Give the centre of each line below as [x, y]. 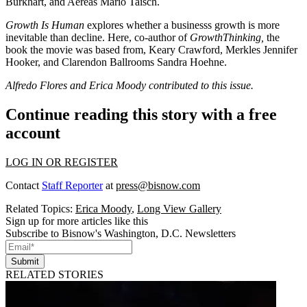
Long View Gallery [179, 208]
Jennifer [280, 50]
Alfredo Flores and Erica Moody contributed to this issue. [130, 85]
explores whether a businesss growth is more [182, 25]
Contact [24, 185]
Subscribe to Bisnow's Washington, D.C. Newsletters [121, 233]
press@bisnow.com [158, 185]
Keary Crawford [184, 50]
